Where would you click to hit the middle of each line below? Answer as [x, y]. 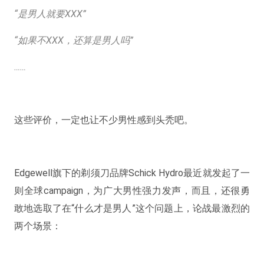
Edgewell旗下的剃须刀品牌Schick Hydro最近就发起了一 [132, 173]
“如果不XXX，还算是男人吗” [73, 40]
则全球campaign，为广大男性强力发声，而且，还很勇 [132, 191]
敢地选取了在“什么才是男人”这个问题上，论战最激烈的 [132, 208]
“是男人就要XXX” [50, 14]
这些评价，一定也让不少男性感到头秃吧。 [103, 120]
